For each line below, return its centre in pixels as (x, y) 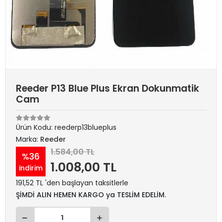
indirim (31, 168)
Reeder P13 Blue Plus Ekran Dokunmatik (108, 88)
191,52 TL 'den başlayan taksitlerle (72, 183)
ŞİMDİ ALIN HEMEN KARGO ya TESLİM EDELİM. (91, 195)
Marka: (28, 139)
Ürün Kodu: (35, 127)
